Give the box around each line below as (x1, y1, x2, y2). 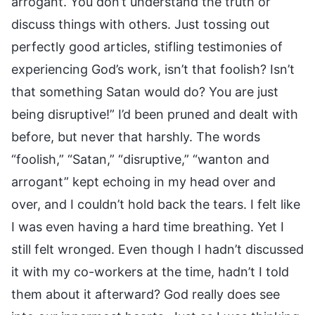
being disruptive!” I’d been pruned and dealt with (11, 106, 298, 122)
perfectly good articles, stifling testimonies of (11, 39, 283, 54)
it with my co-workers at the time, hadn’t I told (11, 264, 289, 279)
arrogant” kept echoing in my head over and (11, 174, 276, 189)
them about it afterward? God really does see (11, 286, 280, 302)
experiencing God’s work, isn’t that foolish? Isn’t (11, 61, 295, 77)
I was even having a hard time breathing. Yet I (11, 219, 284, 234)
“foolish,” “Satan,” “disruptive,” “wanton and (11, 151, 269, 167)
